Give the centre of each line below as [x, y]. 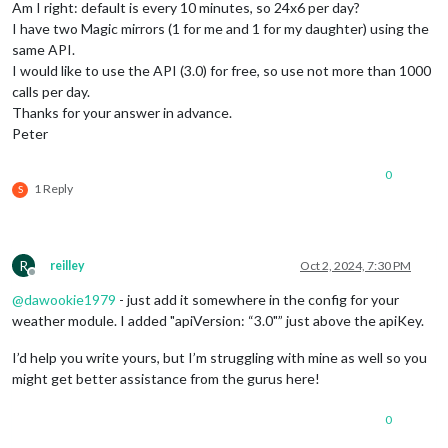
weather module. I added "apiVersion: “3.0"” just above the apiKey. [218, 320]
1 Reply [53, 188]
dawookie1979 [70, 299]
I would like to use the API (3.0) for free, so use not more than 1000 [221, 70]
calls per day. [51, 91]
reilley [67, 265]
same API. [43, 49]
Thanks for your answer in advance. [122, 112]
